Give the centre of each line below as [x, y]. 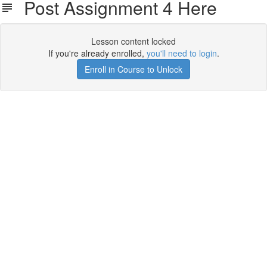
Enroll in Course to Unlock [133, 69]
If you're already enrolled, [97, 53]
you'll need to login [181, 53]
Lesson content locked [133, 41]
